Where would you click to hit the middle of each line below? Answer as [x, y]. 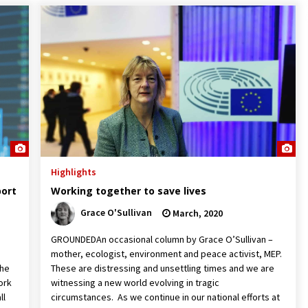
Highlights [73, 172]
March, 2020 [196, 213]
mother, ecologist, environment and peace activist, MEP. [166, 253]
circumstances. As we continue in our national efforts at [165, 297]
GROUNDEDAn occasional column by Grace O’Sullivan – [162, 239]
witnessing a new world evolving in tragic [135, 282]
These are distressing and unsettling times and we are [162, 268]
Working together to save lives [128, 190]
